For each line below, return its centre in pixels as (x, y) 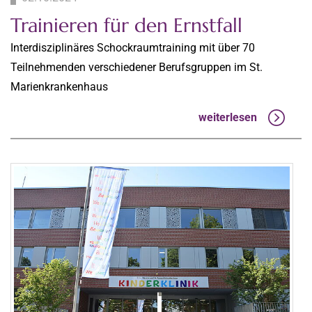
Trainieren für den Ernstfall (126, 25)
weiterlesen (228, 118)
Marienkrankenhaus (59, 86)
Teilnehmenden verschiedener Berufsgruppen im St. (136, 67)
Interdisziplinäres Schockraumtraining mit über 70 (133, 47)
